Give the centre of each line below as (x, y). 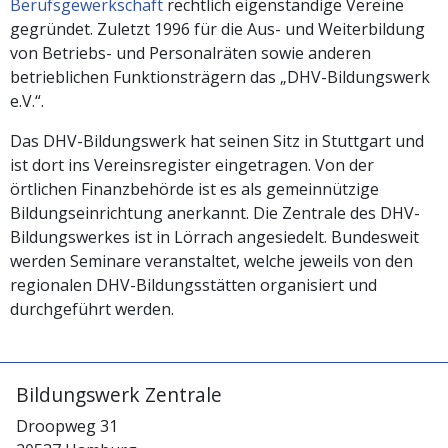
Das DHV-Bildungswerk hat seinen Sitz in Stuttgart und (217, 140)
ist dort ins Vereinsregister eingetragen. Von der (192, 164)
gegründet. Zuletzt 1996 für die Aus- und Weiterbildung (217, 28)
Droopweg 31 (67, 426)
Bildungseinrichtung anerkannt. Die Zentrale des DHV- (215, 212)
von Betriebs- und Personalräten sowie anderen (190, 52)
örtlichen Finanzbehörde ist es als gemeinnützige (194, 188)
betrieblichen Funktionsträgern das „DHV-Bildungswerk (220, 76)
